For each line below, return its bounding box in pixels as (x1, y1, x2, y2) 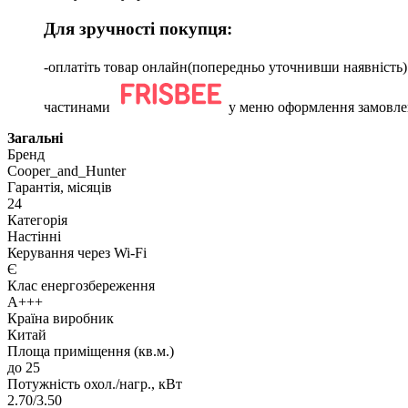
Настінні (7, 229, 61, 245)
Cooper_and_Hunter (7, 163, 126, 179)
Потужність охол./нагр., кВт (7, 376, 182, 393)
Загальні (7, 130, 63, 147)
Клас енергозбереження (7, 278, 155, 294)
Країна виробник (7, 311, 114, 327)
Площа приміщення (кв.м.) (7, 343, 174, 360)
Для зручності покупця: (44, 18, 232, 38)
